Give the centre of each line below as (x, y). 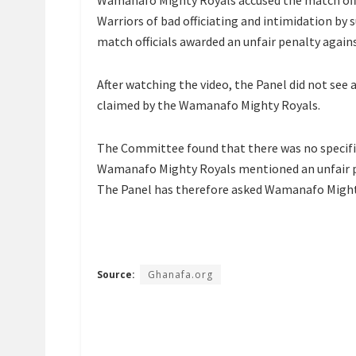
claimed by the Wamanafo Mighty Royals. (209, 105)
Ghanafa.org (180, 275)
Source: (116, 275)
